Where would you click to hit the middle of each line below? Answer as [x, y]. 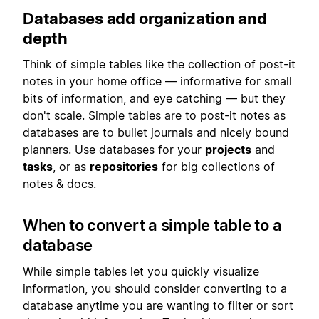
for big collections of [216, 167]
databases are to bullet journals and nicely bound [156, 133]
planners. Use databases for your [114, 150]
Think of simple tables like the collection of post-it [159, 64]
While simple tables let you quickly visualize [141, 271]
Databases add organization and [145, 19]
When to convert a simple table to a [152, 225]
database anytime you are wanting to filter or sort [158, 305]
